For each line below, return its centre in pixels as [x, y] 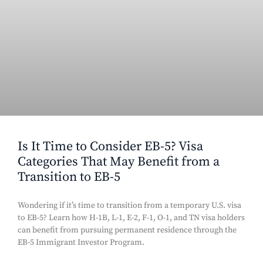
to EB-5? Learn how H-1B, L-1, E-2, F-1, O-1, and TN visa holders [131, 218]
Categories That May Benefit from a [119, 162]
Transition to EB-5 [69, 177]
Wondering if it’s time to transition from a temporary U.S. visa [129, 206]
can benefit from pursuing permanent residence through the [127, 230]
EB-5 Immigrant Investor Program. [81, 243]
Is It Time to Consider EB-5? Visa [110, 147]
